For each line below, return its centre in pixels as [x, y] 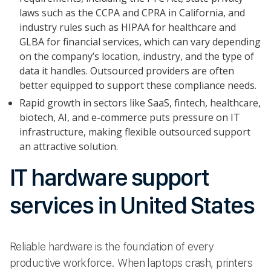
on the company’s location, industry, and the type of [137, 56]
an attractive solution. [69, 146]
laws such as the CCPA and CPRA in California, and [132, 12]
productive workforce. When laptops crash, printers [131, 263]
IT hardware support [109, 177]
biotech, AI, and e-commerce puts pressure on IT [130, 117]
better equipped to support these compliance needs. [138, 85]
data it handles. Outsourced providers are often [127, 70]
